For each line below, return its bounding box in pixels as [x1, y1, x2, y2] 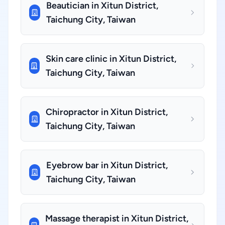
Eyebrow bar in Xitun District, [46, 160, 168, 171]
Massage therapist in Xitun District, [45, 213, 188, 224]
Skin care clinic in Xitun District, [45, 53, 176, 64]
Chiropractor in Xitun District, [46, 106, 168, 118]
